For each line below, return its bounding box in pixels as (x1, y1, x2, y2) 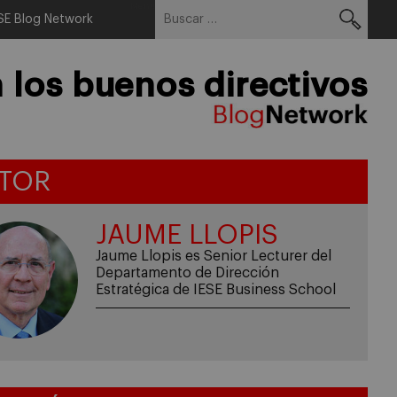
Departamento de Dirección (95, 266, 279, 280)
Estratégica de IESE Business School (95, 283, 336, 297)
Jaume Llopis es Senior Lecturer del (95, 249, 331, 263)
